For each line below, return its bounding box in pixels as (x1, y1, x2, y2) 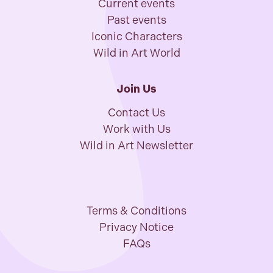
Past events (107, 13, 166, 27)
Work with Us (102, 122, 171, 136)
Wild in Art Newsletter (80, 139, 193, 152)
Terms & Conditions (87, 204, 186, 218)
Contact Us (108, 106, 165, 119)
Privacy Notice (99, 221, 174, 234)
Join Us (116, 82, 157, 96)
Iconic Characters (91, 30, 182, 43)
